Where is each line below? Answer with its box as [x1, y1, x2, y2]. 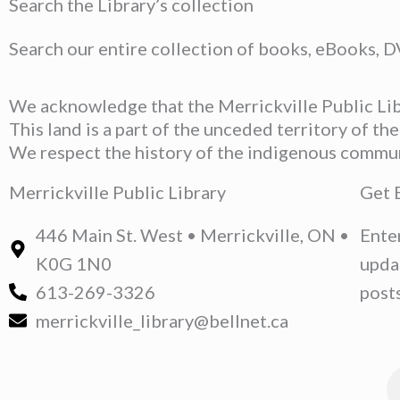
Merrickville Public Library [9, 181, 226, 204]
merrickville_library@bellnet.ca [36, 310, 288, 332]
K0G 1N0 [36, 253, 112, 275]
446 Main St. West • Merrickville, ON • [36, 224, 349, 246]
